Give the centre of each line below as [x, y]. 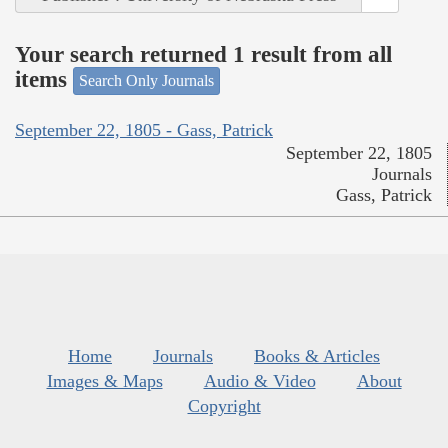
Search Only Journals [146, 81]
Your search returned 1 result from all [203, 54]
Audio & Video [259, 380]
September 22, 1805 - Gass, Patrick [144, 129]
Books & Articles [317, 355]
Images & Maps [104, 380]
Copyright [224, 405]
